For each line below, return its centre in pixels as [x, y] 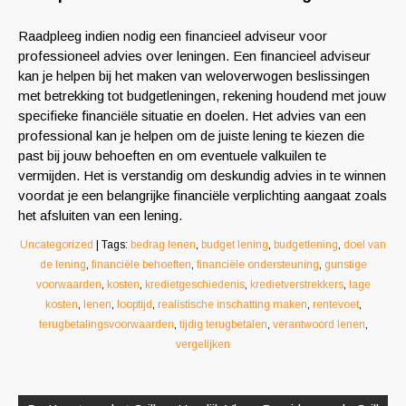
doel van [365, 245]
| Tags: [113, 245]
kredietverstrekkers [296, 285]
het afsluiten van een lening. [100, 215]
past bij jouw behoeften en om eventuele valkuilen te [172, 155]
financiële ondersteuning [257, 265]
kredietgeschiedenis [194, 285]
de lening [63, 265]
